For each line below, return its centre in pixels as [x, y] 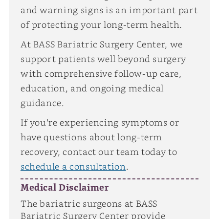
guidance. [42, 102]
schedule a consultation [73, 166]
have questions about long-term [91, 137]
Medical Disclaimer [65, 188]
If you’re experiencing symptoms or [100, 122]
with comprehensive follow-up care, [101, 73]
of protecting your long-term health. [101, 24]
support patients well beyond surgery [103, 58]
